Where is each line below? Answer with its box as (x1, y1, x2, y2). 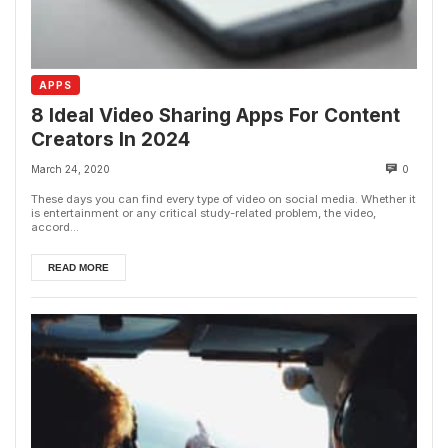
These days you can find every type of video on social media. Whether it (31, 191, 416, 206)
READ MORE (48, 261, 109, 273)
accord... (31, 219, 79, 234)
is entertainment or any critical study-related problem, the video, (31, 205, 376, 220)
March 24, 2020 (31, 162, 110, 175)
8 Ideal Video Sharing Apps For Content (31, 103, 400, 127)
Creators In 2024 (31, 127, 190, 151)
